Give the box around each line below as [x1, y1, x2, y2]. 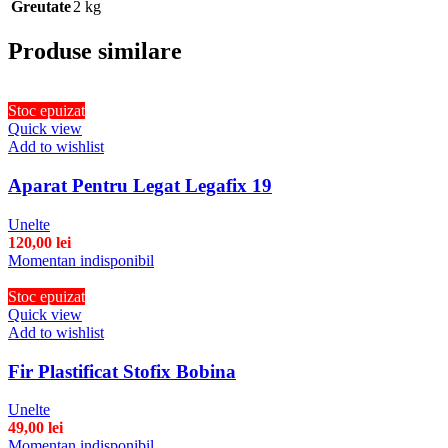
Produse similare [8, 37, 182, 64]
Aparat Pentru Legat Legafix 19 [8, 175, 272, 197]
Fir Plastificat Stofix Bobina [8, 360, 236, 382]
